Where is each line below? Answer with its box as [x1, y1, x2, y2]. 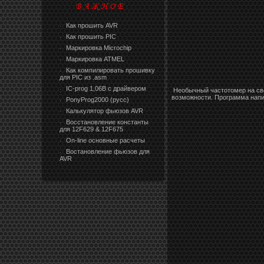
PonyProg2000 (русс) [64, 95, 129, 103]
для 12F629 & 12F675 [60, 125, 123, 133]
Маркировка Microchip [64, 44, 131, 51]
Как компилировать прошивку [64, 66, 155, 74]
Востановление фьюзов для [64, 147, 150, 155]
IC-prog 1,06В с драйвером [64, 84, 146, 92]
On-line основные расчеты [64, 136, 145, 144]
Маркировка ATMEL [64, 55, 124, 62]
